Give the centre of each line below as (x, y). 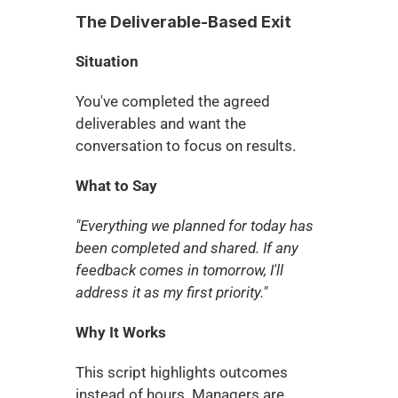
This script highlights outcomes (181, 372)
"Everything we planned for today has (194, 226)
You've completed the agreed (172, 101)
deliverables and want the (160, 123)
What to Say (116, 186)
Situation (107, 61)
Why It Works (120, 332)
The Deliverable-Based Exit (183, 22)
